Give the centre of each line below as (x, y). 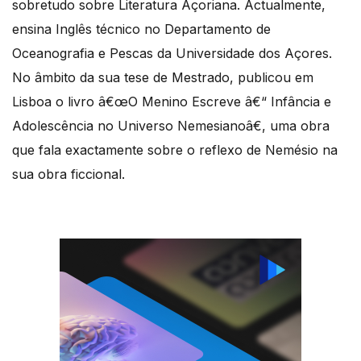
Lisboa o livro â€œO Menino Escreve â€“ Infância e (172, 101)
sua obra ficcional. (68, 174)
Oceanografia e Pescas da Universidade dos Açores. (172, 53)
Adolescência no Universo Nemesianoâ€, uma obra (171, 125)
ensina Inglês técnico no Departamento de (141, 29)
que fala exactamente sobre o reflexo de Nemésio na (175, 149)
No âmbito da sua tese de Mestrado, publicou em (163, 77)
